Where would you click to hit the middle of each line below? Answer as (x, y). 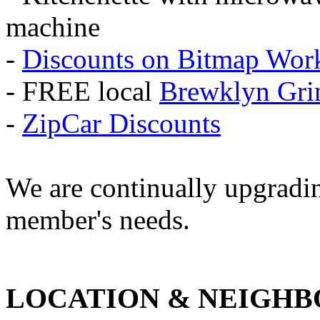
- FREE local (82, 91)
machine (53, 27)
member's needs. (98, 220)
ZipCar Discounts (121, 124)
